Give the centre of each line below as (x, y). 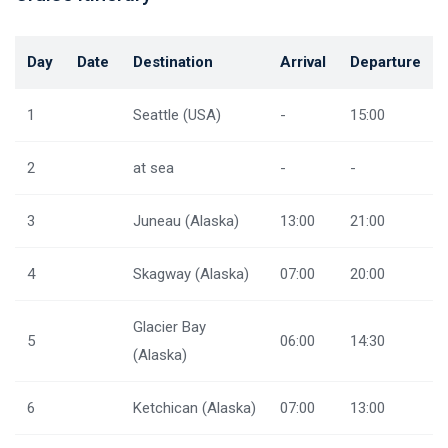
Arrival (303, 62)
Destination (173, 62)
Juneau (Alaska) (186, 221)
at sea (153, 168)
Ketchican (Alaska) (194, 408)
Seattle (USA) (177, 115)
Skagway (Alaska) (191, 274)
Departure (385, 62)
